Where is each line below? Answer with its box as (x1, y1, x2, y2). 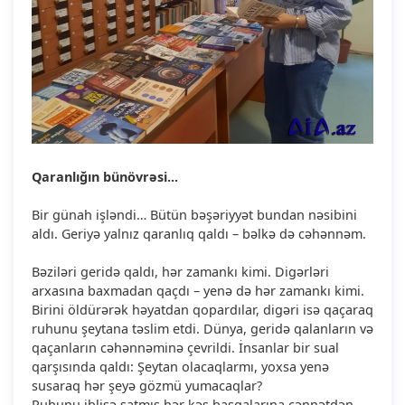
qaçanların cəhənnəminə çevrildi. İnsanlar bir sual (32, 338, 339, 356)
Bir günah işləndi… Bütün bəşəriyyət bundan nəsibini (32, 205, 357, 223)
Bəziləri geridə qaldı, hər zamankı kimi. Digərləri (32, 262, 329, 280)
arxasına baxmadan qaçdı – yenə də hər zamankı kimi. (32, 281, 364, 299)
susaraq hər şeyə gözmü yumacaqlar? (32, 376, 262, 394)
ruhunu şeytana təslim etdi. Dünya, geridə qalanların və (32, 319, 373, 337)
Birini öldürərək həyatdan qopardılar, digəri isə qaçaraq (32, 300, 373, 318)
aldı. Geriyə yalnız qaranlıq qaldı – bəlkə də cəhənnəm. (32, 224, 366, 242)
